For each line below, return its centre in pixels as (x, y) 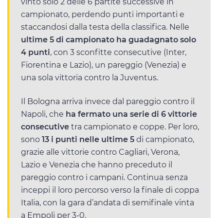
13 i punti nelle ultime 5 (88, 140)
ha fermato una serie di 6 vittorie (130, 114)
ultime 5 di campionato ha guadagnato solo (109, 40)
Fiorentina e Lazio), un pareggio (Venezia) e (104, 65)
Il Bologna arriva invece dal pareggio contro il (108, 102)
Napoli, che (42, 114)
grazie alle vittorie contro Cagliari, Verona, (100, 152)
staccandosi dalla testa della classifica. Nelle (105, 27)
